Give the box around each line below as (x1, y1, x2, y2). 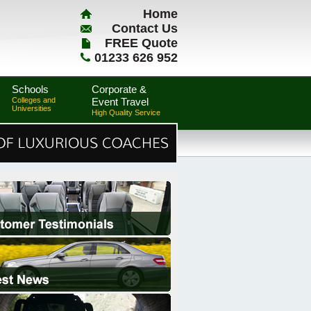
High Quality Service (92, 108, 160, 117)
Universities (12, 104, 51, 112)
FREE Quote (105, 36, 178, 50)
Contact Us (112, 22, 178, 35)
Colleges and (12, 96, 56, 104)
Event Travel (92, 96, 149, 108)
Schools (12, 83, 49, 95)
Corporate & (92, 83, 146, 95)
